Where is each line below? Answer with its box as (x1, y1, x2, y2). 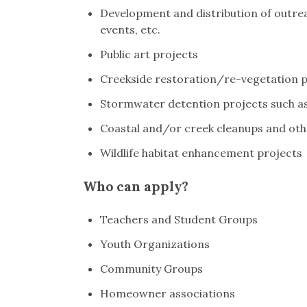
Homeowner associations (99, 286, 235, 301)
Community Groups (99, 262, 203, 276)
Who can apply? (82, 177, 188, 195)
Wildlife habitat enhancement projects (99, 146, 302, 160)
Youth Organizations (99, 237, 210, 251)
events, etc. (99, 23, 160, 37)
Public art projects (99, 47, 198, 62)
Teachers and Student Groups (99, 212, 258, 227)
